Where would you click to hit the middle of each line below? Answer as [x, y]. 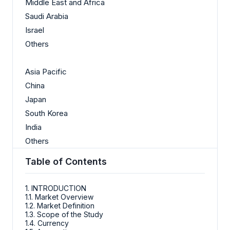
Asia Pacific [46, 72]
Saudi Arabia [47, 16]
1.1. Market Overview [59, 197]
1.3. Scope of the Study [64, 215]
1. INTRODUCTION [56, 188]
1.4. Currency [47, 223]
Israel [35, 30]
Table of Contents [66, 162]
